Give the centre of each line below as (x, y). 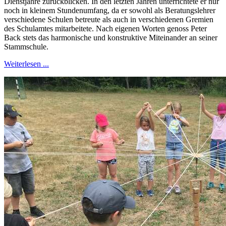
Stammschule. (26, 46)
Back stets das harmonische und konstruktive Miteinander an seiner (111, 37)
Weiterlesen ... (26, 64)
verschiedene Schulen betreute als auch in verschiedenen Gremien (109, 19)
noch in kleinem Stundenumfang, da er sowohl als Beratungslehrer (110, 10)
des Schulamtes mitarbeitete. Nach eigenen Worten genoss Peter (105, 28)
